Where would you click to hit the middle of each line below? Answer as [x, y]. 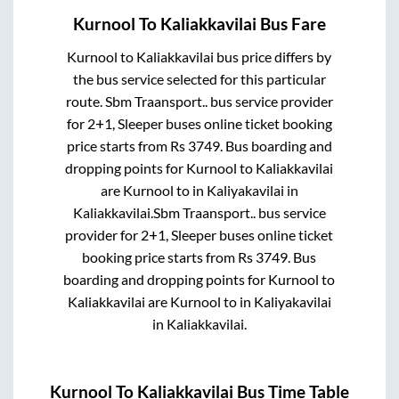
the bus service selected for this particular [199, 79]
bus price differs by [273, 57]
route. [85, 102]
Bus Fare [291, 24]
